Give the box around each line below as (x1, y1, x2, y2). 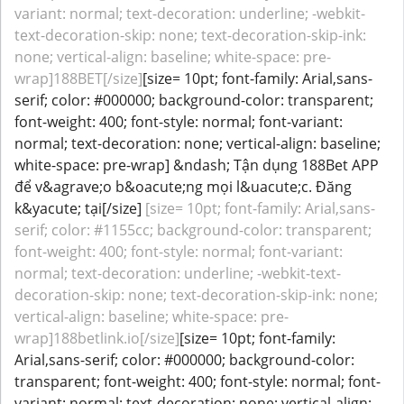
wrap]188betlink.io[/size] (14, 328, 179, 348)
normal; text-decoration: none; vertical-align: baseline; (14, 133, 381, 153)
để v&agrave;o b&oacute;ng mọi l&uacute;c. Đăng (14, 177, 352, 197)
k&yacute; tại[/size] (14, 198, 142, 218)
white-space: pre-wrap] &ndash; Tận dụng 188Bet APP (14, 155, 379, 175)
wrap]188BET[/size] (14, 69, 142, 88)
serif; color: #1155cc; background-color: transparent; (14, 220, 372, 240)
